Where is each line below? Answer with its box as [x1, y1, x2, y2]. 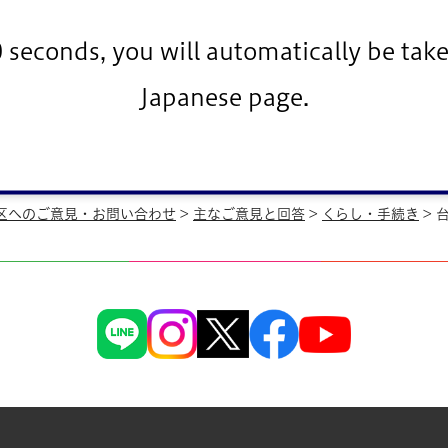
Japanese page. [139, 85, 309, 109]
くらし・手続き [322, 207, 419, 222]
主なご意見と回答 [193, 207, 305, 222]
